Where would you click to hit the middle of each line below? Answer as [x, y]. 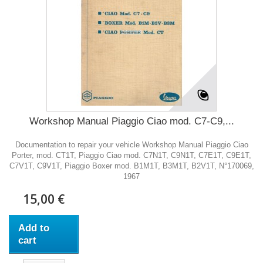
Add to [34, 228]
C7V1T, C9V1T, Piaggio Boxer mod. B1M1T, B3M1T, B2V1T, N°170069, [131, 166]
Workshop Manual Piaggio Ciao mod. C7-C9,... [131, 121]
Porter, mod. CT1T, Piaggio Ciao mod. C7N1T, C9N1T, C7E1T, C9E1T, [131, 155]
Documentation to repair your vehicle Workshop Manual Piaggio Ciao [131, 145]
